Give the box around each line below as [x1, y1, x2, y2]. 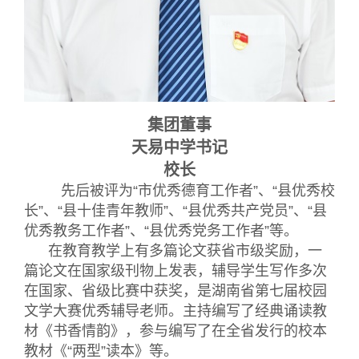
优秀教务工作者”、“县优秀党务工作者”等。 [24, 223, 298, 240]
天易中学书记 [131, 139, 228, 157]
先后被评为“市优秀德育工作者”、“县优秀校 [24, 183, 335, 200]
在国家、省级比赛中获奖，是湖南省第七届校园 [24, 283, 327, 300]
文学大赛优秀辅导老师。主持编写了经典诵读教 [24, 303, 327, 320]
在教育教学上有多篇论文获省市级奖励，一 [24, 243, 322, 260]
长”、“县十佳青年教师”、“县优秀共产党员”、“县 [24, 203, 327, 220]
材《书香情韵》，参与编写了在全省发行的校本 [24, 323, 327, 340]
